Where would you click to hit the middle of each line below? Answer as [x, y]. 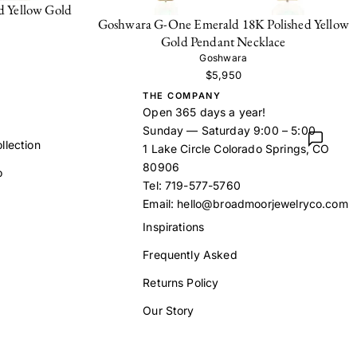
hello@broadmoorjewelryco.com [263, 203]
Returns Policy [181, 282]
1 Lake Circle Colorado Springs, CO [236, 148]
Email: [160, 203]
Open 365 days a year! [204, 112]
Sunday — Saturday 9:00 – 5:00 [229, 130]
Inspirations [174, 226]
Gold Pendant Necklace [224, 41]
